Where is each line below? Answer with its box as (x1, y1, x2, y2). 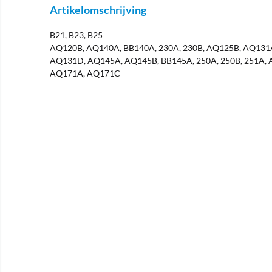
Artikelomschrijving (50, 2, 146, 16)
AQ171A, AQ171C (50, 67, 120, 78)
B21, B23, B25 (50, 29, 103, 40)
